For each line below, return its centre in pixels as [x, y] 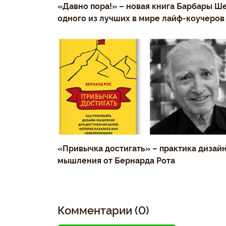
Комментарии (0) [103, 209]
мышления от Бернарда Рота [116, 160]
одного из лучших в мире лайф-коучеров [141, 17]
